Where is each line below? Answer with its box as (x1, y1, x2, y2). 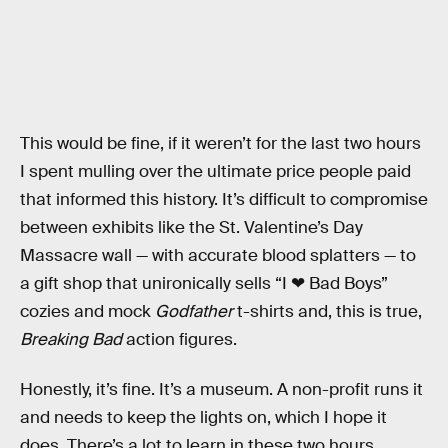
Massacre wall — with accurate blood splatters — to (20, 245, 416, 267)
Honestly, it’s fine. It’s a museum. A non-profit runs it (20, 378, 423, 400)
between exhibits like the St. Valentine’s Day (20, 217, 363, 239)
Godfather (155, 301, 233, 323)
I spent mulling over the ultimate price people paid (20, 161, 411, 183)
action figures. (122, 329, 237, 351)
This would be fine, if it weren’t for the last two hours (20, 133, 421, 155)
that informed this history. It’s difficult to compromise (20, 189, 428, 211)
